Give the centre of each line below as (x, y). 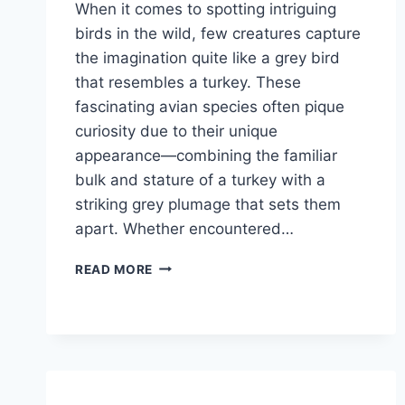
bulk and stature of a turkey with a (200, 179)
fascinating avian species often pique (210, 106)
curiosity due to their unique (176, 131)
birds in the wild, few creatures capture (218, 33)
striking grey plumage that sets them (208, 204)
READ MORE (114, 269)
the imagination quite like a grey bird (207, 57)
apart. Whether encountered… (184, 228)
